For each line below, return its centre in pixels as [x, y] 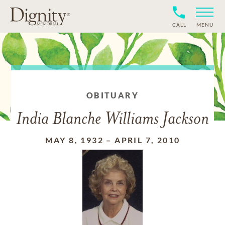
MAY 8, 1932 [74, 140]
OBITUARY [113, 95]
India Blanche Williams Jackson [113, 120]
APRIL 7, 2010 [147, 140]
